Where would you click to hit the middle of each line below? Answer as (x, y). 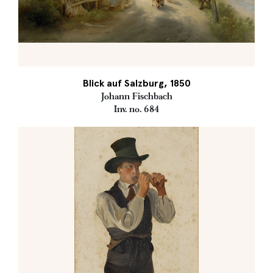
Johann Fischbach (136, 96)
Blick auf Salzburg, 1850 (136, 83)
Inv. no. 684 (136, 109)
